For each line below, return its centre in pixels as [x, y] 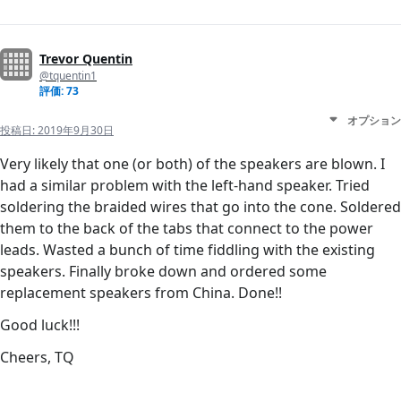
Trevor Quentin [86, 59]
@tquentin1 [68, 76]
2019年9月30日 [76, 131]
